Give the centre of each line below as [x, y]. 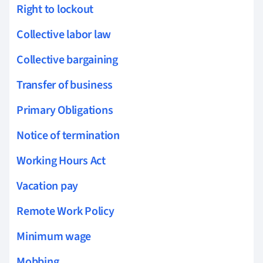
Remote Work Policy [65, 211]
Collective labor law [64, 34]
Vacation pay [48, 186]
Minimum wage [54, 236]
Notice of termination [68, 135]
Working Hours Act [61, 161]
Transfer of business [65, 85]
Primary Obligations [65, 110]
